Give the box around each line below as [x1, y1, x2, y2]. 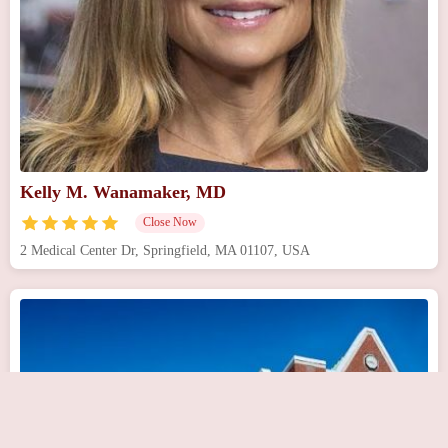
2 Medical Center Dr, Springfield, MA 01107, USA [20, 242, 310, 258]
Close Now [143, 214, 197, 229]
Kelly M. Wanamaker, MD [20, 181, 226, 202]
